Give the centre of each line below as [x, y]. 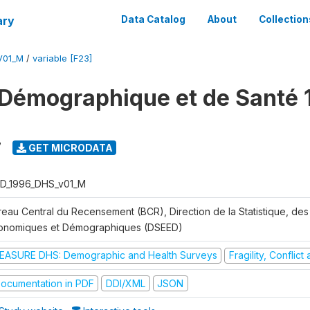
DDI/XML [125, 283]
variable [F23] [62, 58]
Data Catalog [153, 19]
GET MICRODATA [69, 147]
